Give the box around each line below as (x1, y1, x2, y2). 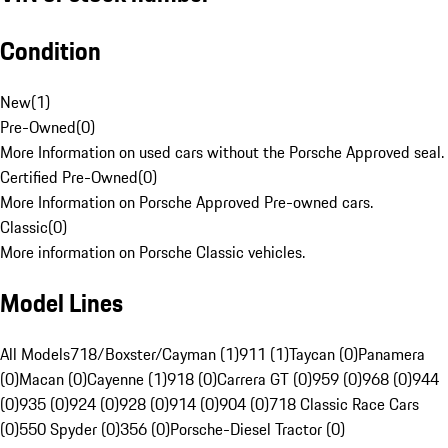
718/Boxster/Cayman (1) (70, 342, 239, 367)
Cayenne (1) (87, 367, 167, 392)
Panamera (358, 342, 425, 367)
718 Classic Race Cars (269, 392, 419, 417)
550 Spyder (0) (19, 417, 120, 442)
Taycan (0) (289, 342, 358, 367)
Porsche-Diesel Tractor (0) (170, 417, 345, 442)
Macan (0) (19, 367, 87, 392)
